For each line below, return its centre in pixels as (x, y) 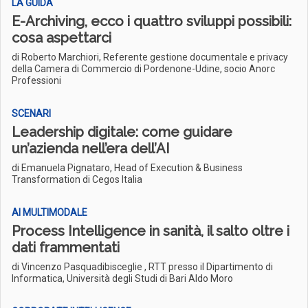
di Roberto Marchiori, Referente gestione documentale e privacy (150, 57)
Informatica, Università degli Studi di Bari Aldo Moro (122, 278)
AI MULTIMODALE (49, 212)
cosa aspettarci (62, 38)
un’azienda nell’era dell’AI (91, 148)
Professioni (36, 80)
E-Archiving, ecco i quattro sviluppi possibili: (152, 21)
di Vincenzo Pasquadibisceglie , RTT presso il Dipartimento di (142, 267)
